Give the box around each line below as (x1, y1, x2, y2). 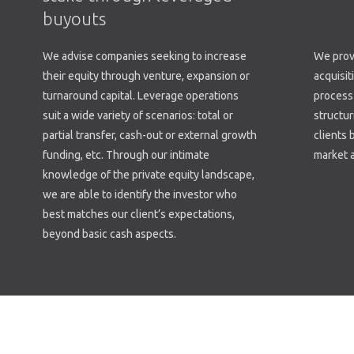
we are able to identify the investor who (42, 188, 237, 201)
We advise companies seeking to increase (42, 50, 247, 63)
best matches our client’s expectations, (42, 208, 235, 221)
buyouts (42, 9, 106, 29)
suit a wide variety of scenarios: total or (42, 109, 233, 122)
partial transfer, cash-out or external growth (42, 129, 257, 142)
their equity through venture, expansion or (42, 70, 250, 83)
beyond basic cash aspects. (42, 228, 176, 241)
